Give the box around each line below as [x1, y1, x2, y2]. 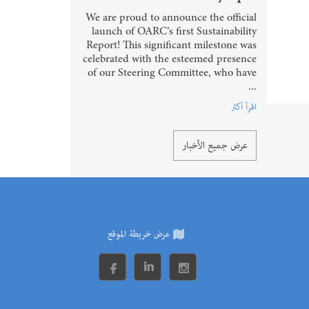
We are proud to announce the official [86, 9, 257, 26]
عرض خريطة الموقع [107, 227, 170, 241]
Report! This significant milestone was [86, 37, 257, 54]
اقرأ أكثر [231, 100, 257, 114]
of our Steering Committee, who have [88, 64, 257, 81]
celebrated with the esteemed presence [83, 50, 257, 68]
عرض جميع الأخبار [182, 137, 248, 153]
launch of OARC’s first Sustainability [92, 23, 257, 40]
